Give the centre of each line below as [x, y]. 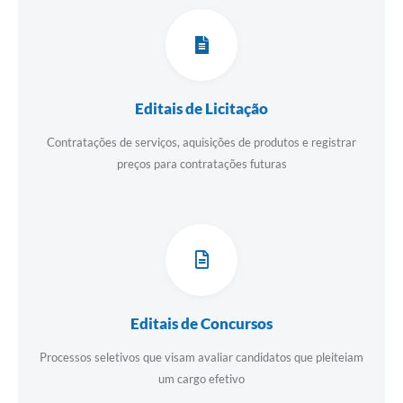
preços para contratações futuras [201, 164]
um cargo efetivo [201, 379]
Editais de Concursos [201, 324]
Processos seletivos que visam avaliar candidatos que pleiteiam [201, 358]
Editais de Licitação [201, 109]
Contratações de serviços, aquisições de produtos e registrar [201, 143]
